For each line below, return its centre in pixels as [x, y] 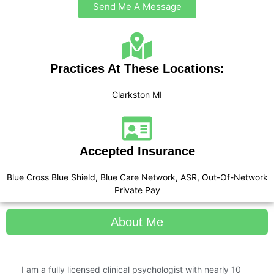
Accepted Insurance [137, 151]
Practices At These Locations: [137, 68]
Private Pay [137, 190]
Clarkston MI [137, 94]
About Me [137, 222]
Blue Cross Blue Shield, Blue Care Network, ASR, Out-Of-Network [137, 177]
